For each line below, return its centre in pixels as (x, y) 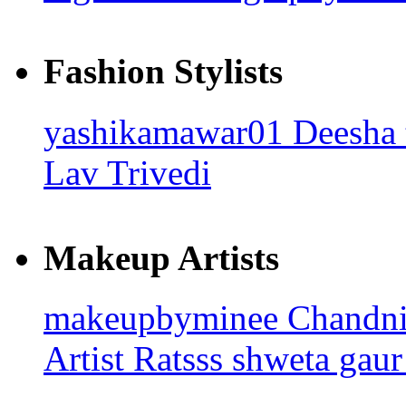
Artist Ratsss (138, 359)
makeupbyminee (165, 318)
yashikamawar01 (168, 131)
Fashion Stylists (163, 72)
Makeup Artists (161, 257)
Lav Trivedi (127, 172)
